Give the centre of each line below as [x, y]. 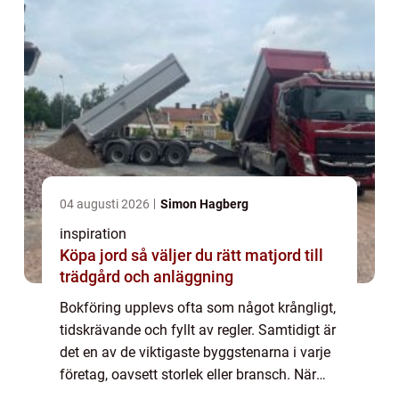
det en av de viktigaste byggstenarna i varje [195, 353]
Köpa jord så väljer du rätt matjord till [95, 256]
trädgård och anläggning [147, 277]
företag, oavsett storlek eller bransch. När [188, 375]
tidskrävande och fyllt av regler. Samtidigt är [198, 330]
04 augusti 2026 [106, 204]
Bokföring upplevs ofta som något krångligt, [198, 308]
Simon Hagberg [204, 204]
